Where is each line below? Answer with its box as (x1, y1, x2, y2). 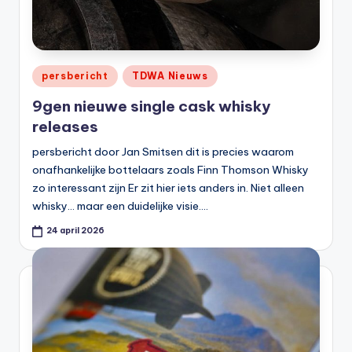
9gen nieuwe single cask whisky (32, 96, 270, 115)
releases (32, 116, 98, 136)
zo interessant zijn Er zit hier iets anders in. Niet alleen (32, 180, 304, 195)
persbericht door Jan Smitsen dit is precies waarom (32, 144, 294, 159)
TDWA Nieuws (131, 70, 208, 82)
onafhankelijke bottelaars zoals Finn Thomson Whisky (32, 162, 309, 177)
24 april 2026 (46, 225, 105, 236)
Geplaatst (31, 67, 82, 80)
